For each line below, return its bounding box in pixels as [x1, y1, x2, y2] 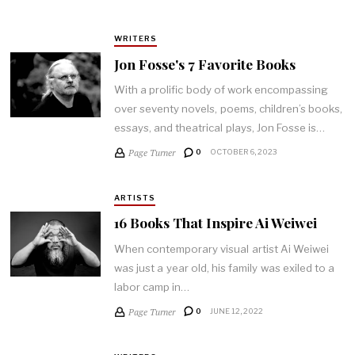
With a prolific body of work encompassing [113, 83, 329, 97]
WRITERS [113, 34, 157, 44]
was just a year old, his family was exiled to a [113, 261, 335, 274]
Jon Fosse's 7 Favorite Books [113, 54, 296, 73]
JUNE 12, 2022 [209, 306, 263, 315]
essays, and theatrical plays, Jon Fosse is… [113, 121, 326, 135]
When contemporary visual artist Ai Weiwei [113, 242, 330, 255]
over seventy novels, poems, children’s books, [113, 102, 343, 116]
